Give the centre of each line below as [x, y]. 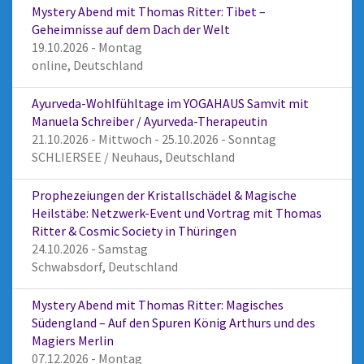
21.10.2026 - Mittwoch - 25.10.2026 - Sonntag [154, 139]
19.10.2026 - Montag [87, 47]
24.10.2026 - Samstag [90, 249]
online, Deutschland [87, 65]
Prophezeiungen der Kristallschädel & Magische [164, 195]
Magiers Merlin [73, 340]
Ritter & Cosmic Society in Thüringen [134, 231]
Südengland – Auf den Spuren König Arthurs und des [173, 323]
